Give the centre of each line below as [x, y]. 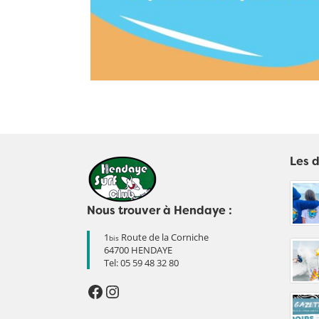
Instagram [143, 291]
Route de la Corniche [164, 237]
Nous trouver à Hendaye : [159, 211]
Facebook [124, 291]
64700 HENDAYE [138, 250]
